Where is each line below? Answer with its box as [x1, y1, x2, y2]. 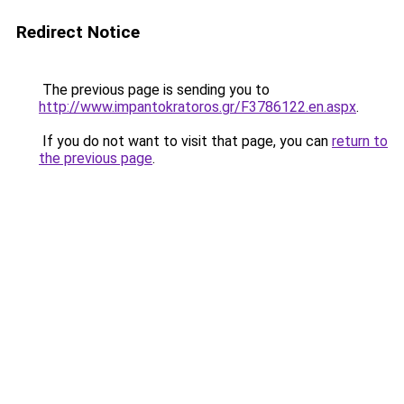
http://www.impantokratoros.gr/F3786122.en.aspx [39, 98, 356, 115]
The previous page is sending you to [39, 81, 270, 98]
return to [332, 133, 388, 150]
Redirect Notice [16, 22, 140, 42]
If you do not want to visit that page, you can [39, 133, 332, 150]
